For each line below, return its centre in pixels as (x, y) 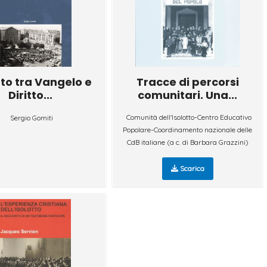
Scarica (191, 168)
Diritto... (31, 95)
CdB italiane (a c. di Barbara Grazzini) (187, 142)
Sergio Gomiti (32, 117)
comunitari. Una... (188, 95)
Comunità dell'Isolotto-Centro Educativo (189, 117)
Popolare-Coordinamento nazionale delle (188, 129)
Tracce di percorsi (187, 82)
